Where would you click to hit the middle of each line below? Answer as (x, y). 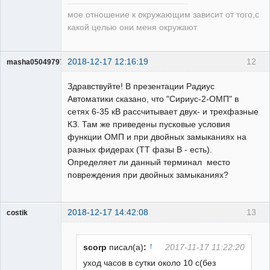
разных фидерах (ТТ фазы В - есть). (140, 149)
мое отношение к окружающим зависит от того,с (163, 14)
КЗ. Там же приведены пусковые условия (149, 124)
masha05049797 (35, 62)
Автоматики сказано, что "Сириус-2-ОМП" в (153, 99)
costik (17, 212)
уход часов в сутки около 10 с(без (150, 263)
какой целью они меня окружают (132, 27)
